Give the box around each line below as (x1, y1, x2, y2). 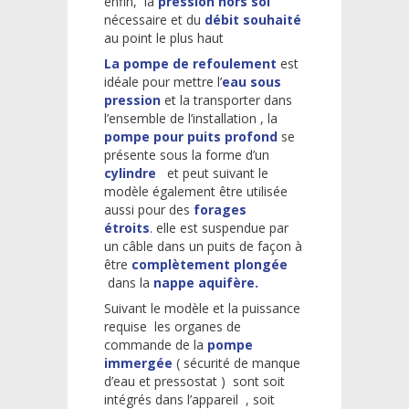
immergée (104, 353, 173, 372)
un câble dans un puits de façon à (104, 236, 302, 255)
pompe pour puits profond (104, 127, 278, 145)
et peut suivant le (156, 163, 268, 182)
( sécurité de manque (173, 353, 300, 372)
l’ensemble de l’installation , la (104, 109, 278, 127)
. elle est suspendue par (150, 218, 288, 236)
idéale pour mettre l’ (104, 72, 222, 90)
